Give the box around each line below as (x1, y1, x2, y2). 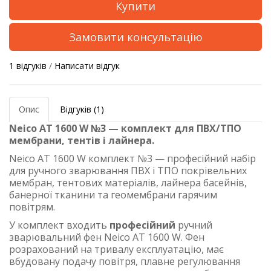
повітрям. (9, 200, 55, 214)
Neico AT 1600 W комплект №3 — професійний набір (9, 152, 256, 165)
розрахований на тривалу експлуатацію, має (9, 243, 224, 256)
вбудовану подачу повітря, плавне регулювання (9, 255, 240, 268)
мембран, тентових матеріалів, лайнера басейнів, (9, 176, 247, 189)
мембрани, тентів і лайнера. (9, 134, 154, 147)
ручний (175, 218, 212, 232)
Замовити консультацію (68, 30, 203, 44)
